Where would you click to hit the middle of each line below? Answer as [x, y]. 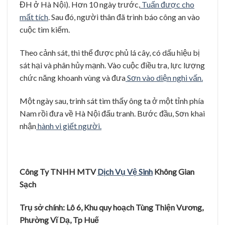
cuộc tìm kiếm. [45, 30]
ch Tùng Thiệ [148, 207]
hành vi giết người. [69, 126]
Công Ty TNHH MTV [59, 172]
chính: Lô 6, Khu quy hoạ [85, 207]
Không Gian [174, 172]
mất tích [34, 17]
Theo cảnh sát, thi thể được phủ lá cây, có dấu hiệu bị [110, 52]
